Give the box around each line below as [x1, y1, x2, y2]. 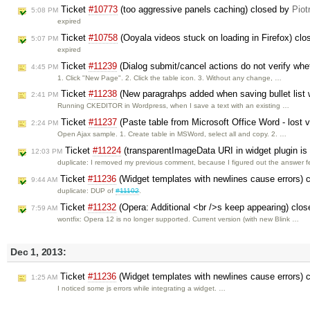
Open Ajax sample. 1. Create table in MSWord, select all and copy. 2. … [57, 130, 287, 138]
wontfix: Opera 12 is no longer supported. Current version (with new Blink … [57, 215, 300, 223]
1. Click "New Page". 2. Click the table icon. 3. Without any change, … [57, 73, 282, 82]
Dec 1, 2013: [10, 247, 66, 258]
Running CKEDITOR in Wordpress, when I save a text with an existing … [57, 102, 290, 110]
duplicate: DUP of [57, 186, 116, 194]
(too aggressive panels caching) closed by [118, 4, 292, 15]
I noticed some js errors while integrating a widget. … [57, 284, 226, 292]
